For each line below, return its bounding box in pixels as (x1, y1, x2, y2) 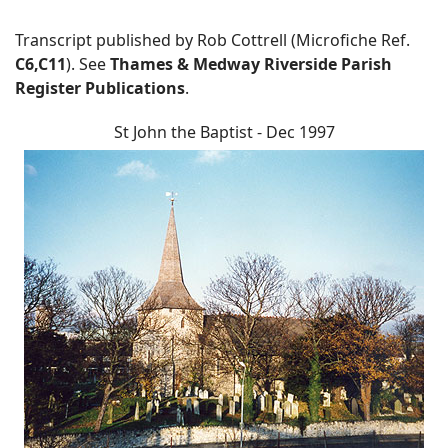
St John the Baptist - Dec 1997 (113, 121, 335, 144)
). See (66, 53, 110, 76)
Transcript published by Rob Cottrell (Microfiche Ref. (15, 29, 410, 52)
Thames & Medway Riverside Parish (110, 53, 392, 76)
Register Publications (15, 77, 185, 100)
